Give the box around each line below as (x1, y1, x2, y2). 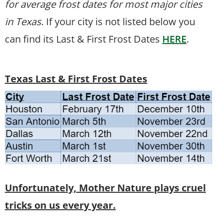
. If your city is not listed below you (41, 15, 195, 28)
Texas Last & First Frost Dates (5, 72, 147, 85)
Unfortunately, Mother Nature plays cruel (5, 181, 206, 194)
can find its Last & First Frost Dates (5, 32, 162, 46)
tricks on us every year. (5, 198, 116, 212)
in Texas (5, 15, 41, 28)
